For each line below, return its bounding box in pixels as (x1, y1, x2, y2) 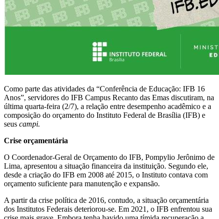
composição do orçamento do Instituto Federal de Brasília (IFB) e (4, 111, 205, 120)
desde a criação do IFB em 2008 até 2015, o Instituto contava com (4, 171, 208, 179)
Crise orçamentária (4, 136, 68, 145)
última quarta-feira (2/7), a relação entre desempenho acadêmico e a (4, 102, 211, 111)
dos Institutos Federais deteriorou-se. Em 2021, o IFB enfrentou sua (4, 205, 212, 214)
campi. (19, 120, 40, 129)
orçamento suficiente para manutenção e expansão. (4, 179, 160, 188)
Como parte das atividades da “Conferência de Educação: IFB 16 (4, 85, 205, 93)
